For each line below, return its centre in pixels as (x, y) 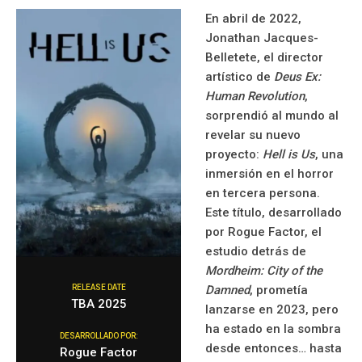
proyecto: (234, 154)
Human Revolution (255, 96)
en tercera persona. (263, 193)
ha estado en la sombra (273, 328)
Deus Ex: (297, 76)
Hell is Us (289, 154)
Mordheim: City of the (264, 270)
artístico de (240, 76)
